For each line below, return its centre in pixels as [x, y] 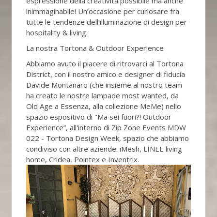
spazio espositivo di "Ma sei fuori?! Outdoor [99, 117]
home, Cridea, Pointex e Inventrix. [82, 160]
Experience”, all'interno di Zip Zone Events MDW [106, 128]
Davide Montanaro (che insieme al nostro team [104, 85]
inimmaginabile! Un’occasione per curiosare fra [102, 11]
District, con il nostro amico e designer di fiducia [105, 74]
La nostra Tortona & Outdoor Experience [95, 48]
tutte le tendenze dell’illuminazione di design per [106, 22]
